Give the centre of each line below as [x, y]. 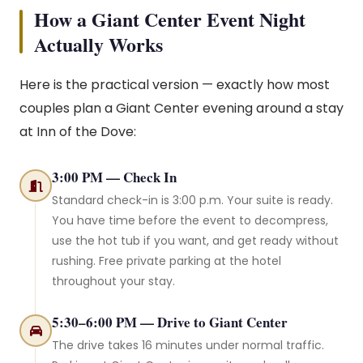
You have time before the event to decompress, [190, 220]
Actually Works [98, 44]
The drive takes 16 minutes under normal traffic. [188, 345]
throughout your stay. [113, 281]
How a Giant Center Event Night [170, 19]
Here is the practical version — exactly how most [175, 85]
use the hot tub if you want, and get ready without [195, 241]
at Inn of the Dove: [78, 132]
